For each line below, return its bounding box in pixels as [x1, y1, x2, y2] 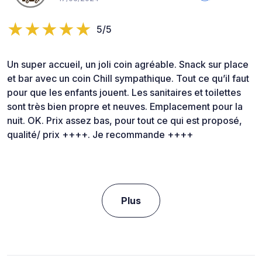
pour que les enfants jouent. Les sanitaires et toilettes [7, 86, 241, 98]
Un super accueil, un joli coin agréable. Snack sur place [7, 58, 249, 70]
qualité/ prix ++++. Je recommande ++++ [7, 128, 193, 140]
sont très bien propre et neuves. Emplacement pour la [7, 100, 243, 112]
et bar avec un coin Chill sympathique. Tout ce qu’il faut [7, 72, 249, 84]
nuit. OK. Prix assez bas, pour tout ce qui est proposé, [7, 114, 242, 126]
